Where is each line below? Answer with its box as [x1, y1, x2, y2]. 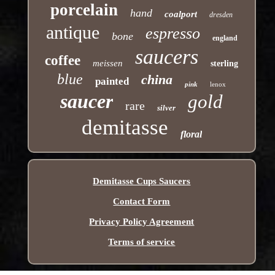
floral [180, 128, 202, 139]
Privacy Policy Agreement [89, 216, 195, 227]
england [212, 33, 238, 42]
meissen [93, 58, 123, 68]
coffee [45, 52, 81, 68]
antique [45, 21, 99, 42]
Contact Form [113, 196, 171, 206]
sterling [211, 58, 239, 68]
